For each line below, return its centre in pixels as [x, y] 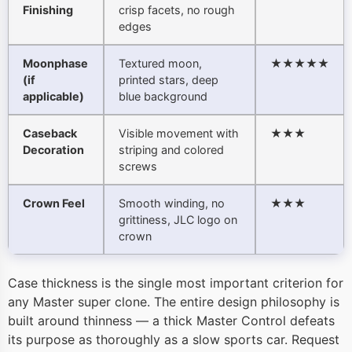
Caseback [50, 134]
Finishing [48, 10]
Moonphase [55, 64]
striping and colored [171, 150]
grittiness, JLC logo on [178, 220]
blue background [163, 97]
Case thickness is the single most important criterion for [176, 283]
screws [138, 167]
